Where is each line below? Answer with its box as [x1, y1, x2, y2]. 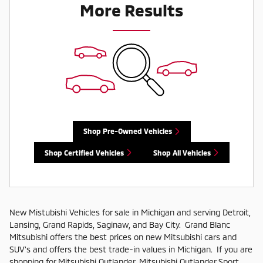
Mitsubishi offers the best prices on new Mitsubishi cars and [9, 232, 237, 242]
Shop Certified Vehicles [44, 148, 124, 157]
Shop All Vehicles [153, 148, 211, 157]
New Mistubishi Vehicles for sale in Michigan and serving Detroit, [9, 207, 251, 218]
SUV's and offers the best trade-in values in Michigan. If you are [9, 244, 252, 255]
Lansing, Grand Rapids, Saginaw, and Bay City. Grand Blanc [9, 220, 230, 230]
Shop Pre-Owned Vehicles [83, 127, 172, 136]
